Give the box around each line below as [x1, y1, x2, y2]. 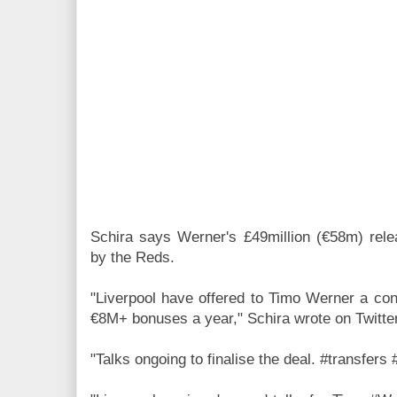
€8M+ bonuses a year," [90, 310, 247, 328]
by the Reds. [90, 249, 175, 267]
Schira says [90, 229, 178, 246]
